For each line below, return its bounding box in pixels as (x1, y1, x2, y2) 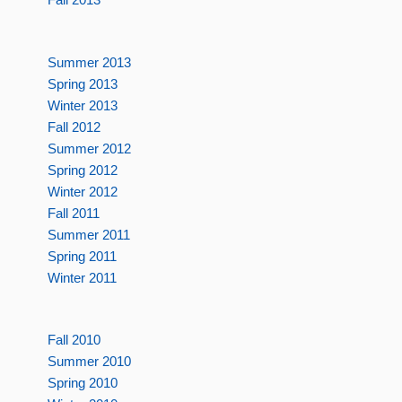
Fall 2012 (47, 118, 100, 135)
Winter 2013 (47, 97, 118, 113)
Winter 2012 (47, 183, 118, 199)
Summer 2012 (47, 140, 131, 156)
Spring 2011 (47, 248, 117, 264)
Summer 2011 (47, 226, 130, 242)
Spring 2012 (47, 162, 118, 178)
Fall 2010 (47, 332, 100, 348)
